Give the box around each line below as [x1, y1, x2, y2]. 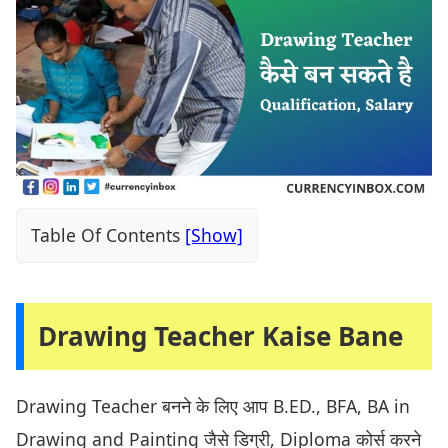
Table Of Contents [31, 223, 180, 248]
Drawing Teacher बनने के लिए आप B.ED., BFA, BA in [16, 394, 410, 419]
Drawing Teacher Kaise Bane [38, 318, 403, 355]
